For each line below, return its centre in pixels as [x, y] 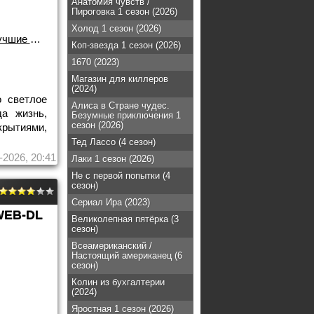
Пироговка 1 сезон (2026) [124, 12]
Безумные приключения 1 [126, 115]
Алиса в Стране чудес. [121, 105]
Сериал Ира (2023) [111, 202]
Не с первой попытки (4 [121, 176]
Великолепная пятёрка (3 [125, 219]
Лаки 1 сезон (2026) [113, 159]
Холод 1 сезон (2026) [116, 28]
